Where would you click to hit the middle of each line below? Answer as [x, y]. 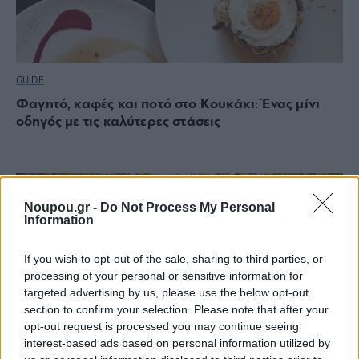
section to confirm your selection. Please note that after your [176, 309]
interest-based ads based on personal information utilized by [177, 343]
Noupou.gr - [62, 207]
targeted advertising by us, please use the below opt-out [166, 292]
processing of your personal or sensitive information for [163, 275]
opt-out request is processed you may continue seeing [161, 326]
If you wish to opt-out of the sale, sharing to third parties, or [173, 258]
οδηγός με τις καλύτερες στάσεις [119, 122]
